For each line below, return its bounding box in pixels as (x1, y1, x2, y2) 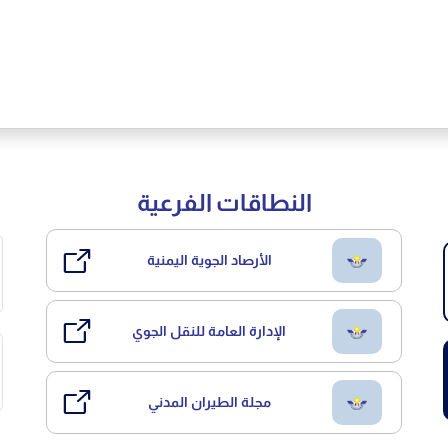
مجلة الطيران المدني (147, 393, 271, 410)
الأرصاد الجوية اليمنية (146, 251, 272, 268)
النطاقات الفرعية (136, 189, 312, 217)
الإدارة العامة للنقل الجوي (132, 322, 287, 339)
